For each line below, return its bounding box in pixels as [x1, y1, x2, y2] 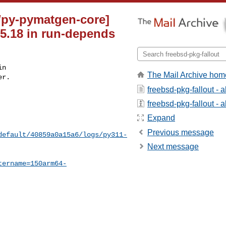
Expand [147, 114, 175, 123]
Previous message [147, 128, 214, 137]
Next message [147, 142, 199, 151]
